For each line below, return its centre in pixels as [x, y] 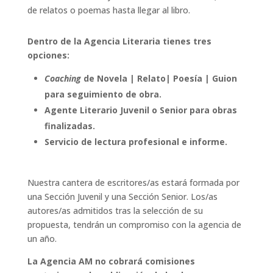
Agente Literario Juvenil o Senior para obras [140, 110]
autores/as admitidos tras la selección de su [115, 211]
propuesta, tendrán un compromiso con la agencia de [134, 225]
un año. [42, 239]
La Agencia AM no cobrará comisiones [111, 261]
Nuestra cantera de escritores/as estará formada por [133, 183]
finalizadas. [69, 126]
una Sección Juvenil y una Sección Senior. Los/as [122, 197]
